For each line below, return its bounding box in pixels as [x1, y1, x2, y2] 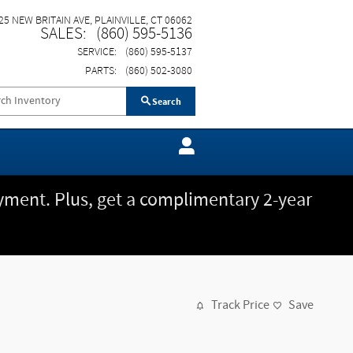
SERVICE [77, 46, 114, 58]
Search [150, 95, 181, 108]
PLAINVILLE [95, 13, 146, 27]
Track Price [211, 297, 269, 314]
